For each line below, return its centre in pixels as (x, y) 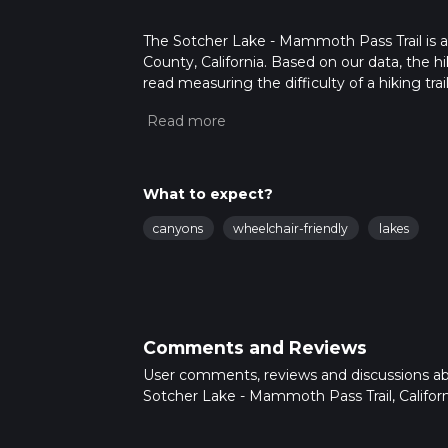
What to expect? (207, 194)
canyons (178, 229)
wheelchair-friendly (291, 229)
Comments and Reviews (254, 347)
